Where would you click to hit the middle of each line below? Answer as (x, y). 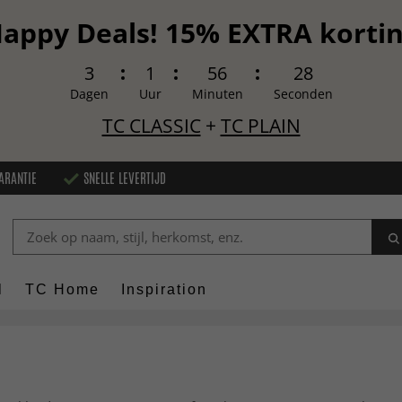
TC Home (62, 290)
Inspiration (164, 290)
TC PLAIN (260, 126)
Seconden (303, 94)
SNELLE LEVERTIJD (125, 178)
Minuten (217, 94)
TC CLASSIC (151, 126)
